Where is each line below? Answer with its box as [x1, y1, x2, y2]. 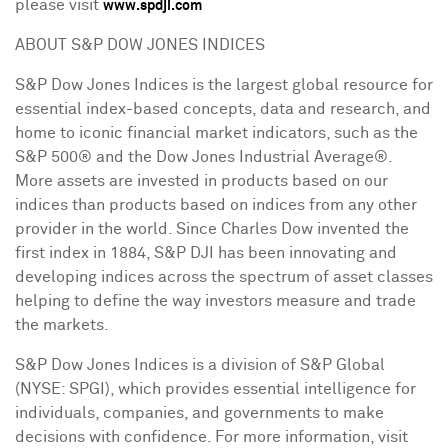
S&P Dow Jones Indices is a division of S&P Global [15, 357, 385, 373]
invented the [313, 221, 409, 237]
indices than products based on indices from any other [15, 197, 417, 213]
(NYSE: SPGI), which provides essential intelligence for [15, 381, 416, 397]
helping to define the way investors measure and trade [15, 293, 416, 309]
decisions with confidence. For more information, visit [15, 429, 408, 445]
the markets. [15, 317, 109, 333]
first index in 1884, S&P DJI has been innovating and [15, 245, 397, 261]
